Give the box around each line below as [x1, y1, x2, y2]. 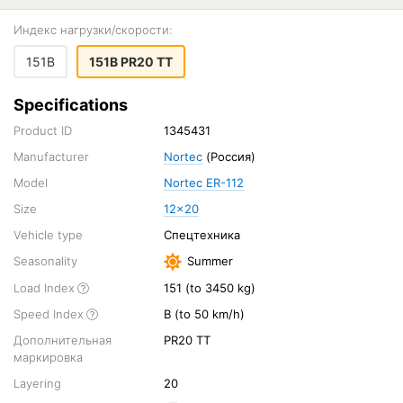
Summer [184, 254, 234, 268]
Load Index [13, 281, 75, 295]
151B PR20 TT [89, 54, 173, 69]
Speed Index [13, 307, 84, 321]
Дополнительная [13, 333, 112, 347]
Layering [13, 376, 61, 390]
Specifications [13, 95, 128, 114]
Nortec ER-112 [164, 175, 245, 190]
